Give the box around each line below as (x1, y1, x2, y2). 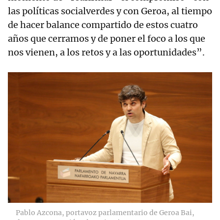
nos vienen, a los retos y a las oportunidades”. (8, 46, 205, 58)
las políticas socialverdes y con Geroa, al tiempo (8, 5, 212, 17)
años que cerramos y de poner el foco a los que (8, 32, 205, 44)
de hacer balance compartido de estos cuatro (8, 19, 198, 30)
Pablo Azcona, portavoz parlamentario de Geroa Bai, (16, 208, 194, 217)
